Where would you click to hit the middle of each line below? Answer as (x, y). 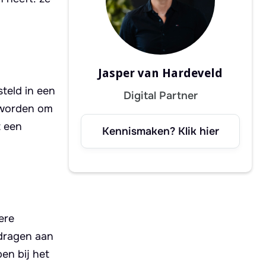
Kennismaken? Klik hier (160, 132)
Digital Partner (160, 96)
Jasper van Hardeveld (160, 73)
